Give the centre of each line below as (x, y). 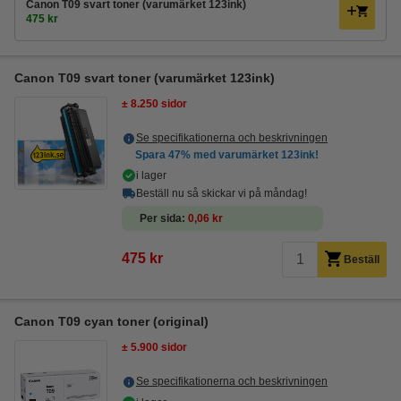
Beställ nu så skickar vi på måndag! (222, 193)
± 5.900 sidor (154, 347)
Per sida (161, 218)
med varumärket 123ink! (255, 155)
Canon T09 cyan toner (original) (111, 321)
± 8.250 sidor (154, 104)
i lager (151, 175)
